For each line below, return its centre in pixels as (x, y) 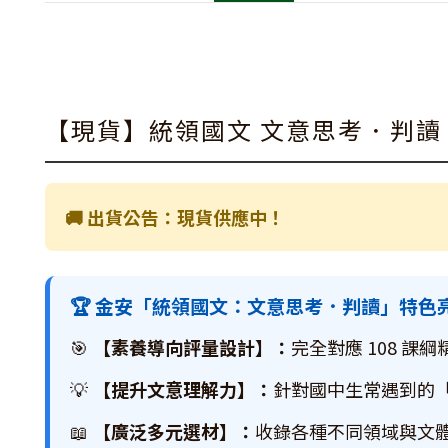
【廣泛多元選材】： (174, 431)
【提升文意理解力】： (183, 389)
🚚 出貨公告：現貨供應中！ (175, 217)
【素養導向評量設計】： (192, 347)
